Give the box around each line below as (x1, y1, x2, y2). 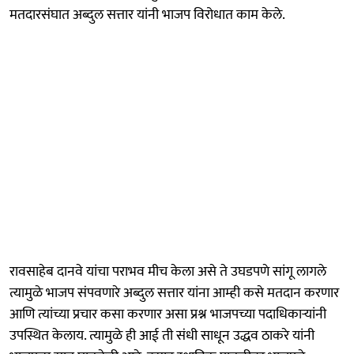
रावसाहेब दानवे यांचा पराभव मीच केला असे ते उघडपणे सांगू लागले (9, 260, 326, 284)
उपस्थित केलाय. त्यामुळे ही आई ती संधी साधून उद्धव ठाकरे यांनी (9, 324, 314, 348)
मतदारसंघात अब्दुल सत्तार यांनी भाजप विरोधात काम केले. (9, 3, 285, 28)
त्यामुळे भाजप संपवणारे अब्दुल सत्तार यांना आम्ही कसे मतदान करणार (9, 281, 339, 306)
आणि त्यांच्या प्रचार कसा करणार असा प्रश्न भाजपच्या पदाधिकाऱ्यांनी (9, 303, 326, 327)
